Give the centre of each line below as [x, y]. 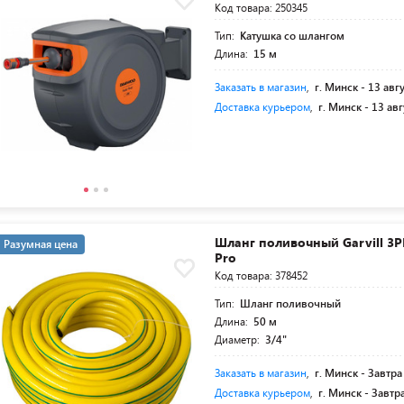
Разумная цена [41, 243]
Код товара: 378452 [262, 275]
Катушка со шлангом [293, 35]
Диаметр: [239, 339]
